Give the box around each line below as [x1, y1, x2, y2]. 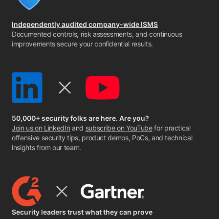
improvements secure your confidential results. [12, 40, 153, 48]
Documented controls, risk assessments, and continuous [12, 30, 182, 38]
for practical [152, 124, 191, 132]
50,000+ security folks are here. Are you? [12, 114, 149, 122]
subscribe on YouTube [85, 124, 153, 132]
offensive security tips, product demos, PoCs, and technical [12, 133, 193, 142]
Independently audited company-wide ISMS [12, 20, 158, 28]
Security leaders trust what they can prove [12, 208, 153, 216]
